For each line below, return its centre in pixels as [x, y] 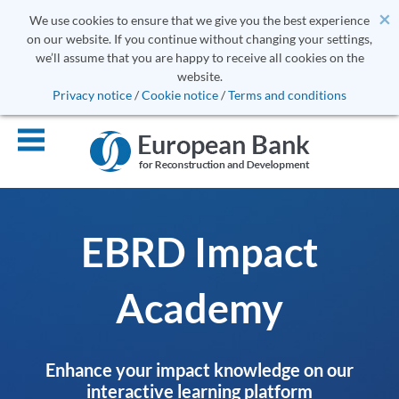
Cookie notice [180, 95]
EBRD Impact [199, 252]
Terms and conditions [287, 95]
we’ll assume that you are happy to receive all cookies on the [199, 57]
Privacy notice [92, 95]
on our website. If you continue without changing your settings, [199, 39]
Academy [199, 308]
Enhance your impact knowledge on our [199, 369]
